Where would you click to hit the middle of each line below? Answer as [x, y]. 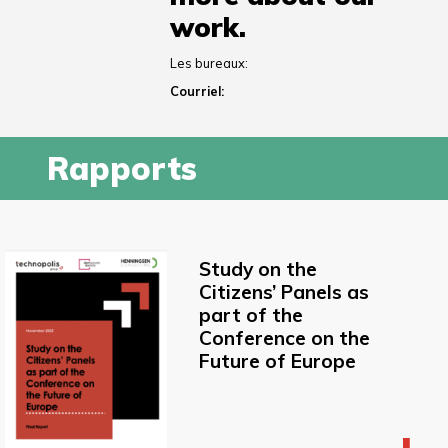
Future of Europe [277, 360]
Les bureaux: [209, 63]
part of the [251, 314]
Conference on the [284, 337]
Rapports [122, 168]
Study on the [258, 268]
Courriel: [197, 91]
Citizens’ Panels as [284, 291]
